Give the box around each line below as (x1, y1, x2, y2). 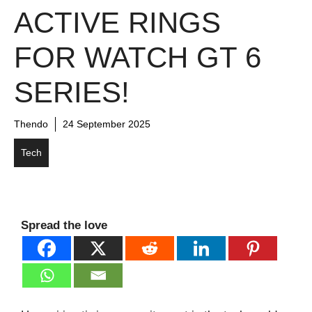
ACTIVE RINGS (14, 6, 221, 40)
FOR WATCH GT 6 (14, 41, 261, 75)
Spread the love (21, 219, 107, 233)
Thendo (14, 118, 48, 130)
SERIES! (14, 76, 130, 109)
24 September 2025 (63, 118, 150, 130)
